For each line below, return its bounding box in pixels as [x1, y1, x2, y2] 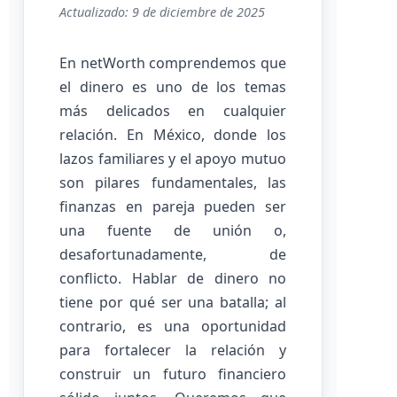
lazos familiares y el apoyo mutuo [59, 149, 286, 168]
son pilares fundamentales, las [59, 173, 286, 192]
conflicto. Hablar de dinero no [59, 269, 286, 288]
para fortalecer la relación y [59, 340, 286, 360]
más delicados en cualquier [59, 101, 286, 121]
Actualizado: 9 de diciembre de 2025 [59, 4, 265, 20]
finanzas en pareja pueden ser [59, 197, 286, 216]
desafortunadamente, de [59, 245, 286, 264]
